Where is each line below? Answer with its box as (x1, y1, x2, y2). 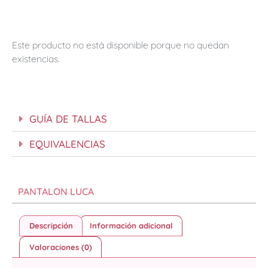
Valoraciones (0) (29, 242, 92, 252)
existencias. (12, 53, 59, 65)
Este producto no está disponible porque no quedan (12, 39, 229, 51)
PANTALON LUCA (18, 185, 94, 197)
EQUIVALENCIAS (29, 137, 105, 150)
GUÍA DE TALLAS (29, 112, 107, 125)
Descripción (29, 220, 73, 230)
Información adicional (89, 220, 173, 230)
